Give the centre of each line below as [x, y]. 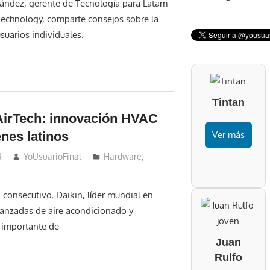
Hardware [123, 156]
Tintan [228, 103]
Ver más [228, 135]
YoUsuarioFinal [53, 156]
